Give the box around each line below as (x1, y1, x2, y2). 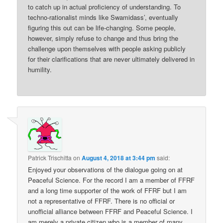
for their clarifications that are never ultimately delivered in (28, 54, 195, 64)
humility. (28, 64, 52, 74)
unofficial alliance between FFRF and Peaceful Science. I (28, 207, 193, 217)
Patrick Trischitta (28, 153, 72, 162)
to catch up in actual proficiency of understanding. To (28, 1, 181, 11)
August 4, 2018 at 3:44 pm (82, 153, 156, 163)
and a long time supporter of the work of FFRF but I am (28, 186, 187, 196)
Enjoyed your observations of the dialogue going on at (28, 165, 183, 175)
